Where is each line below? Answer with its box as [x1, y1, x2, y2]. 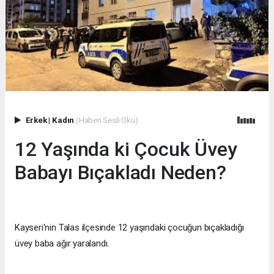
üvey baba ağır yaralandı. [15, 237, 109, 249]
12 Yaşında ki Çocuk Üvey [15, 137, 237, 161]
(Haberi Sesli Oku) [75, 114, 138, 125]
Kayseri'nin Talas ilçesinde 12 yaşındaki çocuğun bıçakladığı [15, 221, 244, 233]
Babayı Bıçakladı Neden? [15, 160, 226, 184]
